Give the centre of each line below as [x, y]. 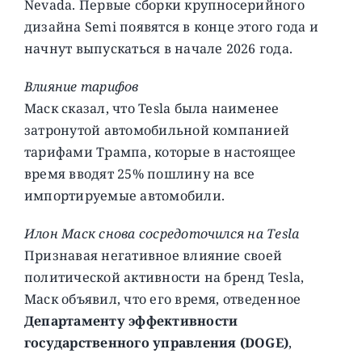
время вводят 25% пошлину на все [139, 173]
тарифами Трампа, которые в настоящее [160, 152]
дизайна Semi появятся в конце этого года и [171, 26]
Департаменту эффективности [131, 320]
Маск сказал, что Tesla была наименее [152, 108]
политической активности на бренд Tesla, [164, 277]
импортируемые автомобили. [124, 195]
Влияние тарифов [81, 86]
